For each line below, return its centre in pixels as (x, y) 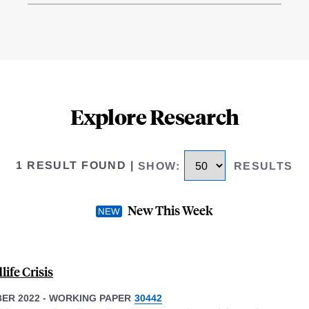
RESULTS (263, 166)
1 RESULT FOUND (71, 166)
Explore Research (154, 117)
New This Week (170, 210)
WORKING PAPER (90, 298)
